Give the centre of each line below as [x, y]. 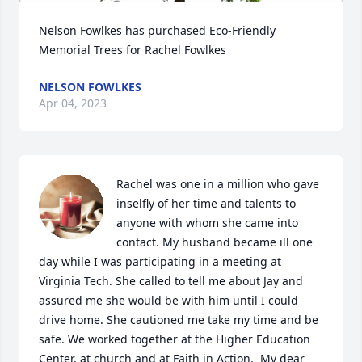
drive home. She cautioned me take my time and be [179, 320]
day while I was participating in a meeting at [160, 262]
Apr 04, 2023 [73, 103]
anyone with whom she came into [207, 223]
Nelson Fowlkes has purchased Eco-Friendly [157, 31]
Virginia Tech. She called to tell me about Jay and [171, 281]
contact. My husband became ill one [215, 242]
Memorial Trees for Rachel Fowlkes [133, 50]
